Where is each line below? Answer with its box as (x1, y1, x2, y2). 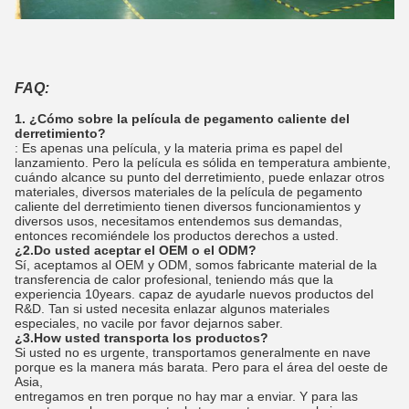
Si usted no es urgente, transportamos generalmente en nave (15, 344, 371, 360)
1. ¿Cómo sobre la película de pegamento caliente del (15, 110, 350, 126)
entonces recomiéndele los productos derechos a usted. (15, 227, 339, 243)
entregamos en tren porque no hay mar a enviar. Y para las (15, 388, 358, 404)
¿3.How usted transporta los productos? (15, 330, 268, 345)
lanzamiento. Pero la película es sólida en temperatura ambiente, (15, 154, 391, 170)
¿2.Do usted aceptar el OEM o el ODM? (15, 242, 257, 257)
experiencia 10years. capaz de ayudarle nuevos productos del (15, 286, 373, 301)
